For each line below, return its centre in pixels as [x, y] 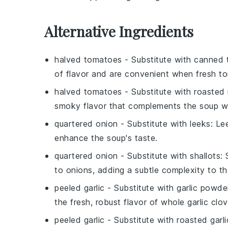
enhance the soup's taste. [106, 138]
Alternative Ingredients [119, 31]
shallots [205, 156]
